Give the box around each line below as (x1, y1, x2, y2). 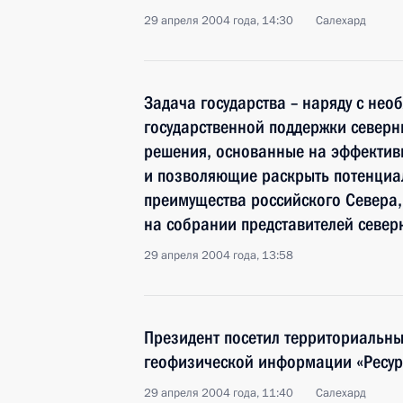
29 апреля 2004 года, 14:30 (144, 13, 293, 29)
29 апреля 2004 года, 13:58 (144, 247, 293, 264)
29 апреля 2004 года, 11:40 (144, 385, 293, 401)
